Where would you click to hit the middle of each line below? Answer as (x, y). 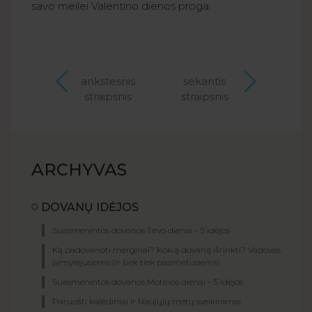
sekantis (204, 81)
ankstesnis (108, 81)
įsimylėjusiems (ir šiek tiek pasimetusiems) (136, 262)
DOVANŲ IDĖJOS (90, 207)
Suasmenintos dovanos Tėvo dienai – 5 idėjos (141, 230)
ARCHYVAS (79, 169)
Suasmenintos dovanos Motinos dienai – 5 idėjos (148, 281)
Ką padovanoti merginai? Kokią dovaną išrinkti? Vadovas (166, 249)
